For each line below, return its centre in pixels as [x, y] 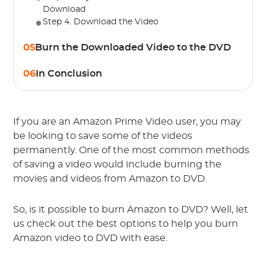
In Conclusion [69, 74]
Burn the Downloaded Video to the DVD [133, 47]
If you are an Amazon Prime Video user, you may [127, 122]
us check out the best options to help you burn [126, 224]
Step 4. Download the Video [101, 22]
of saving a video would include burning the [118, 164]
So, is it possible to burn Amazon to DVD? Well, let [131, 210]
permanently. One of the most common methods [132, 150]
